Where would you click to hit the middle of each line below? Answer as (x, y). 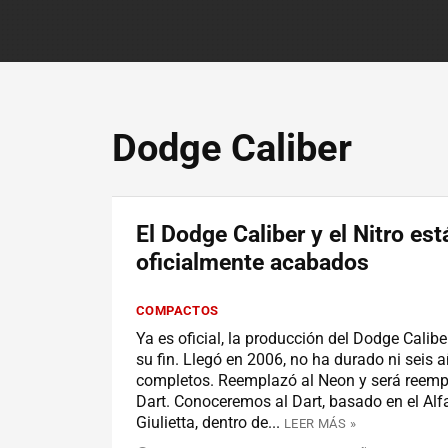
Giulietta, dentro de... (208, 422)
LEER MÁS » (320, 423)
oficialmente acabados (252, 262)
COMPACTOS (177, 310)
